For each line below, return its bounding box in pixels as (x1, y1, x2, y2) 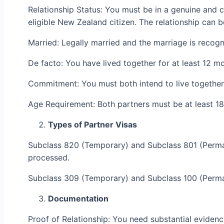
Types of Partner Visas (48, 119, 137, 129)
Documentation (48, 193, 108, 203)
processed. (28, 152, 69, 162)
